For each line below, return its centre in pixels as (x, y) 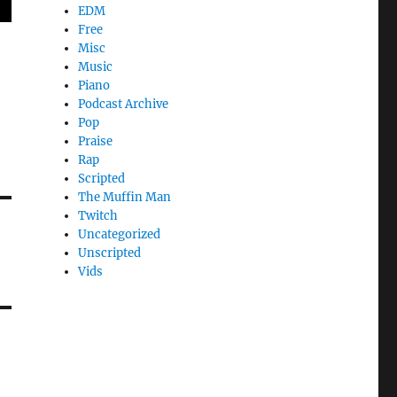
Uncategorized (120, 234)
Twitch (98, 216)
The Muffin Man (125, 197)
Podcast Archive (124, 104)
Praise (96, 141)
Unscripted (110, 253)
